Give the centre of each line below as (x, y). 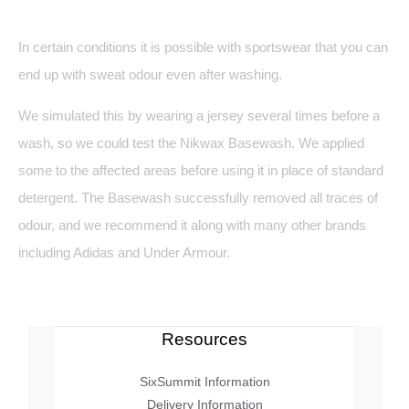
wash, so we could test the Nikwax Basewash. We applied (191, 143)
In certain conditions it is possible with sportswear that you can (203, 47)
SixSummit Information (204, 382)
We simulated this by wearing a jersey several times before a (199, 116)
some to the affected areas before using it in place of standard (201, 171)
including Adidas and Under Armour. (124, 253)
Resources (204, 340)
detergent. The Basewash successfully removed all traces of (198, 198)
